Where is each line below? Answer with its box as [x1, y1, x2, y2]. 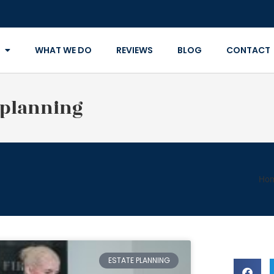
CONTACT [226, 44, 270, 56]
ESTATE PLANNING [108, 255, 170, 266]
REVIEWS [116, 44, 153, 56]
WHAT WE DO [34, 44, 92, 56]
